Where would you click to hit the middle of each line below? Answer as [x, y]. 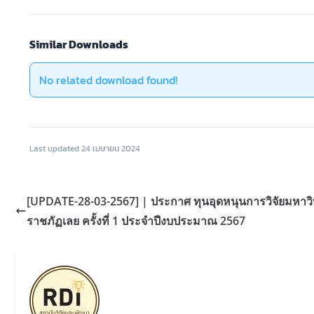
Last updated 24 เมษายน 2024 [85, 149]
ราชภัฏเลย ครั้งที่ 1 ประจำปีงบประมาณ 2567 [136, 221]
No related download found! [108, 80]
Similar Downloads [79, 45]
